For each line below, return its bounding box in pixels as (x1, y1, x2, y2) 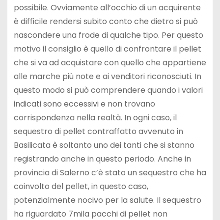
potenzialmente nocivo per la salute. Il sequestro (13, 194, 201, 206)
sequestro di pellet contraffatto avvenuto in (13, 126, 183, 137)
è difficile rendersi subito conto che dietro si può (13, 16, 198, 27)
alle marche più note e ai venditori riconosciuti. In (13, 71, 201, 82)
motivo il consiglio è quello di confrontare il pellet (13, 43, 201, 55)
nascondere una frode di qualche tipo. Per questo (13, 29, 203, 41)
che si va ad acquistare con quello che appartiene (13, 57, 206, 69)
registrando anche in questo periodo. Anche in (13, 153, 191, 165)
